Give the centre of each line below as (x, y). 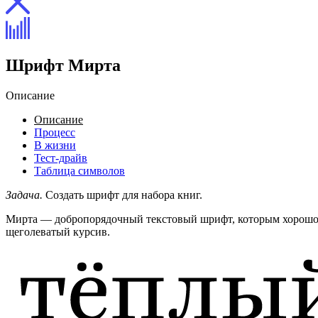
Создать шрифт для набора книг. (122, 194)
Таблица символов (79, 170)
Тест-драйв (61, 158)
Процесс (55, 132)
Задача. (24, 194)
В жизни (55, 145)
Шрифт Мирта (63, 65)
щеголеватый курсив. (58, 231)
